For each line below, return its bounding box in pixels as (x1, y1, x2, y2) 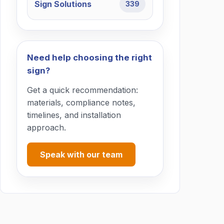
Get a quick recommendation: (27, 84, 138, 95)
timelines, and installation (27, 109, 121, 120)
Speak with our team (40, 149, 122, 159)
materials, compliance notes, (27, 97, 135, 107)
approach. (27, 122, 66, 132)
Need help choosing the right (27, 52, 152, 62)
